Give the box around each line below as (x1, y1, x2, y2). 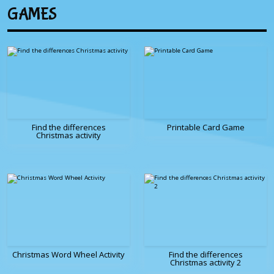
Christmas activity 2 (170, 257, 241, 268)
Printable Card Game (166, 122, 245, 133)
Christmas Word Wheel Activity (12, 249, 125, 261)
